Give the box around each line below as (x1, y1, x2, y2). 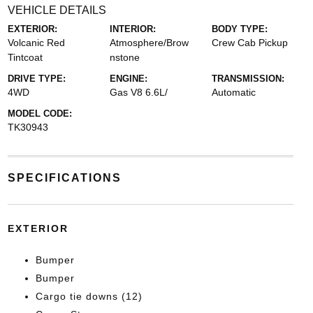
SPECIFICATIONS (7, 172, 122, 184)
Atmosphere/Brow (109, 37, 189, 48)
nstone (109, 52, 140, 63)
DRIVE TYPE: (7, 73, 66, 84)
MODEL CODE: (7, 108, 72, 119)
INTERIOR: (109, 24, 156, 34)
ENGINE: (109, 73, 147, 84)
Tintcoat (7, 52, 43, 63)
